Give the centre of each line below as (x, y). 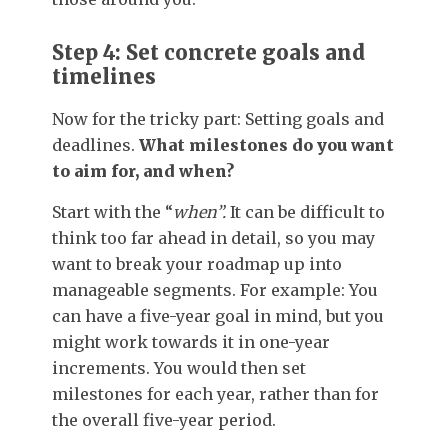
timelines (104, 77)
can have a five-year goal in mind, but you (218, 315)
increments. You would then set (179, 367)
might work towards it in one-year (191, 341)
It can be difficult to (307, 211)
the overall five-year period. (164, 419)
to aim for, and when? (143, 170)
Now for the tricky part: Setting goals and (218, 118)
